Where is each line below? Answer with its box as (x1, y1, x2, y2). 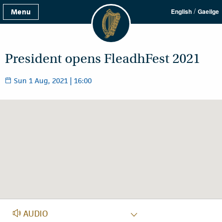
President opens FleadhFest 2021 (5, 51, 200, 67)
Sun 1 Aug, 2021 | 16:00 (12, 76, 92, 85)
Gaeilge (198, 7, 219, 16)
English (171, 7, 192, 16)
